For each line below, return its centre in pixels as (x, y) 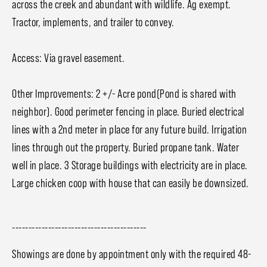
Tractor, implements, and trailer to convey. (93, 22)
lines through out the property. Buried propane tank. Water (125, 148)
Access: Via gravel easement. (68, 58)
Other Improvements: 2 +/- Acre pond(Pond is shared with (124, 94)
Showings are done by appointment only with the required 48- (132, 254)
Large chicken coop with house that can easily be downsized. (131, 183)
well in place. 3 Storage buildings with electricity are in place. (130, 165)
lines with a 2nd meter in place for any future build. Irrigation (129, 130)
